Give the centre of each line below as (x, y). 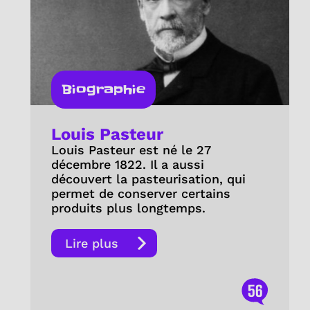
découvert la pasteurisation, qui (148, 179)
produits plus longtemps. (130, 208)
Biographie (103, 90)
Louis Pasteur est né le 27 (130, 150)
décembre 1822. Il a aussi (127, 165)
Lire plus (91, 244)
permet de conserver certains (140, 194)
